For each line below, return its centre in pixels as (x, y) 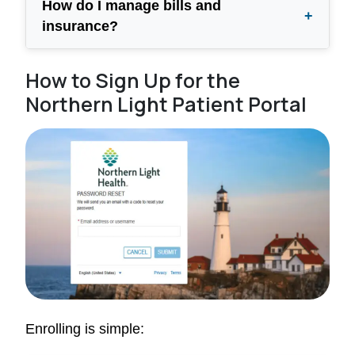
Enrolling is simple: (85, 328)
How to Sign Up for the (133, 80)
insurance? (80, 26)
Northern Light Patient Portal (166, 104)
